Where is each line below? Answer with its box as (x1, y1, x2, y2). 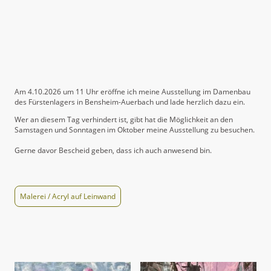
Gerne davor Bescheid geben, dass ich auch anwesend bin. (15, 145, 212, 156)
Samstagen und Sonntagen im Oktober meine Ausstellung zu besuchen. (15, 125, 255, 135)
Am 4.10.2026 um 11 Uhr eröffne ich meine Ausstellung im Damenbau (15, 87, 250, 97)
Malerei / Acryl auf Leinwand (20, 191, 116, 201)
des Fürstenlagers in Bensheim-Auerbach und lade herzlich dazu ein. (15, 97, 245, 108)
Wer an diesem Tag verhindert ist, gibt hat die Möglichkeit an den (15, 114, 233, 125)
